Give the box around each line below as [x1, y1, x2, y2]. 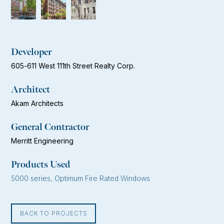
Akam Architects [11, 99, 64, 108]
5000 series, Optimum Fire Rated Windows [11, 174, 150, 183]
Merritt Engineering [11, 136, 74, 145]
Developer [11, 46, 52, 58]
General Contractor [11, 121, 90, 133]
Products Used [11, 159, 71, 171]
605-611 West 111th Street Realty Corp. [11, 61, 135, 70]
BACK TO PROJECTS [19, 209, 88, 217]
